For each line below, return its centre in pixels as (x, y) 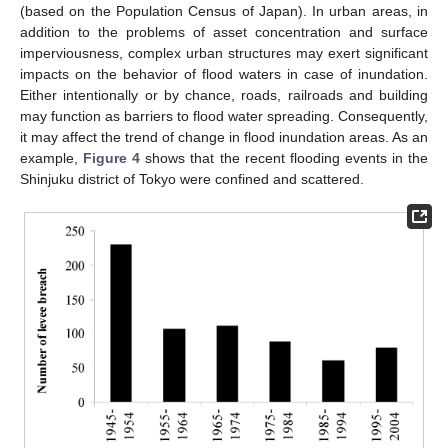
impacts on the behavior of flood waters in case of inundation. (224, 73)
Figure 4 (112, 157)
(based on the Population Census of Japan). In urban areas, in (224, 10)
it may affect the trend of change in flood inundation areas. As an (224, 136)
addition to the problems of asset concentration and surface (224, 31)
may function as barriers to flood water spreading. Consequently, (224, 115)
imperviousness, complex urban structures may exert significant (224, 52)
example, (52, 157)
